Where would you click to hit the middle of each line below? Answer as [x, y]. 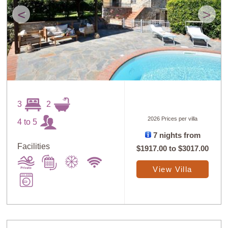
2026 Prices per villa [173, 119]
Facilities [34, 147]
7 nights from [176, 136]
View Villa [173, 170]
